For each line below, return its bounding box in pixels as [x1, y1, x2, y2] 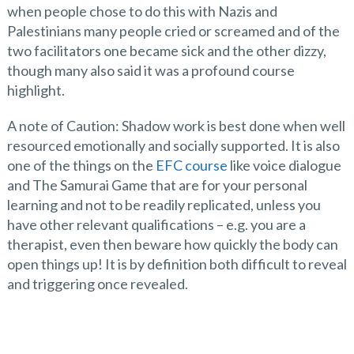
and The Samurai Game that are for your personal [6, 176, 307, 194]
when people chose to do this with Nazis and [6, 2, 277, 20]
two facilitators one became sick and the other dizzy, [6, 42, 326, 59]
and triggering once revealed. [6, 275, 188, 292]
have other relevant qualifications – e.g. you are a [6, 216, 306, 233]
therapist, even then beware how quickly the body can [6, 235, 338, 253]
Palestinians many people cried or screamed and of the [6, 22, 340, 40]
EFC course [155, 156, 228, 174]
